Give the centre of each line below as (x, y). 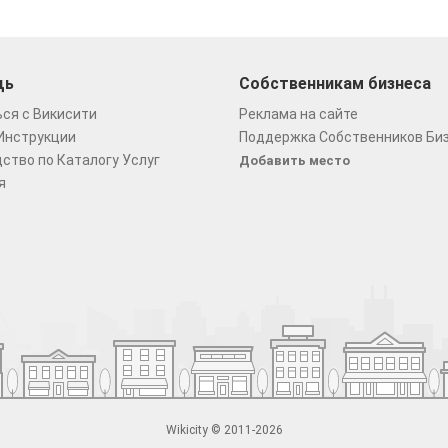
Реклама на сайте (298, 114)
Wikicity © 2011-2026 (224, 430)
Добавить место (294, 160)
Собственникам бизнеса (335, 83)
